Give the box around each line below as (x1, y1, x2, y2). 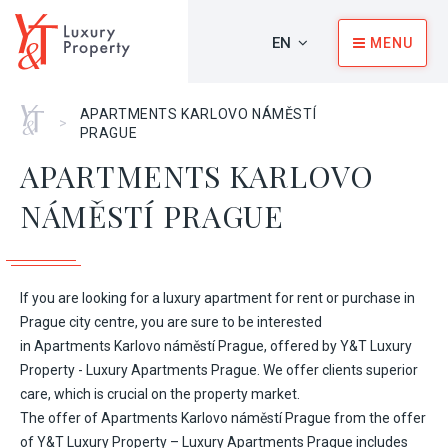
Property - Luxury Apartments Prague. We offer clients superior (20, 362, 418, 378)
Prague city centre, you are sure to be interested (20, 314, 322, 330)
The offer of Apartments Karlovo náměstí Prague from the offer (20, 410, 426, 426)
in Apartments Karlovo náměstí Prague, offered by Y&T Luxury (20, 338, 412, 354)
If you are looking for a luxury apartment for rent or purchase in (20, 290, 415, 306)
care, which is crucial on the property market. (20, 386, 300, 402)
